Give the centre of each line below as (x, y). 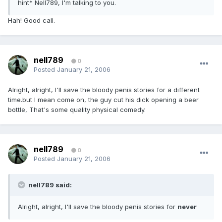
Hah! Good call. (31, 21)
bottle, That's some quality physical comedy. (77, 110)
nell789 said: (49, 185)
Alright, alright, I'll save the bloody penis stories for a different (104, 90)
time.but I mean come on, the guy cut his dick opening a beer (103, 100)
